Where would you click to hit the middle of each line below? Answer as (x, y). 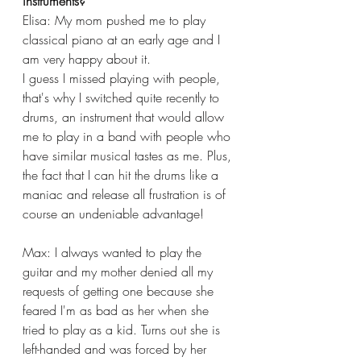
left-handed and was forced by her (116, 349)
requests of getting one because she (120, 290)
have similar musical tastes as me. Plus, (129, 155)
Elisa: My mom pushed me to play (116, 20)
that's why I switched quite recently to (123, 97)
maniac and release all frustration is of (126, 194)
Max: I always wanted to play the (114, 252)
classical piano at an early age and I (123, 39)
